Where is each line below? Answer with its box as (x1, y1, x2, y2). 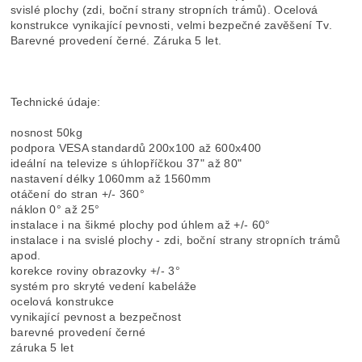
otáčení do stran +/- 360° (11, 187, 145, 200)
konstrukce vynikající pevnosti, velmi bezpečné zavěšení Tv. (11, 19, 333, 32)
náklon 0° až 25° (11, 203, 100, 216)
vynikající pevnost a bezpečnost (11, 310, 182, 323)
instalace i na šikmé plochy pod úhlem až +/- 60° (11, 218, 271, 231)
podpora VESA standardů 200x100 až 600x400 (11, 141, 262, 154)
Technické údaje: (11, 95, 104, 108)
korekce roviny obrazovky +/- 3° (11, 264, 181, 277)
